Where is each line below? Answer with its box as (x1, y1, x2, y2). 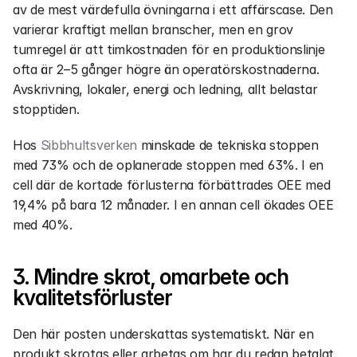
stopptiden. (13, 101, 80, 117)
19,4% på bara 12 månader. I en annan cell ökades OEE (13, 197, 334, 213)
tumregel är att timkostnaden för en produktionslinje (13, 41, 325, 57)
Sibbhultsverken (40, 137, 137, 153)
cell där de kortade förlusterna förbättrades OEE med (13, 177, 331, 193)
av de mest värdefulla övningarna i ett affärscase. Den (13, 2, 333, 18)
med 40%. (13, 217, 73, 233)
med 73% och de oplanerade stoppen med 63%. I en (13, 157, 324, 173)
